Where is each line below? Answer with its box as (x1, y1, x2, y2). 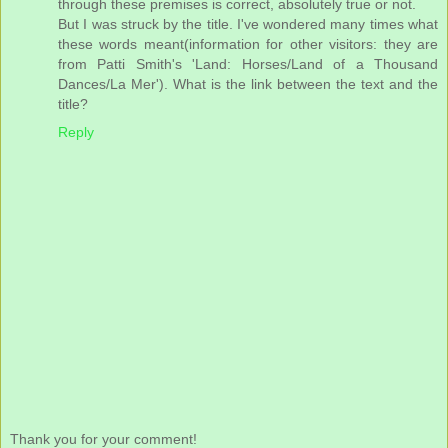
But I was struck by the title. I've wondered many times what (58, 15, 438, 32)
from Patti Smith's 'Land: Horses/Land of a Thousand (58, 55, 438, 72)
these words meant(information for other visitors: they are (58, 35, 438, 52)
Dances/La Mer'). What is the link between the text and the (58, 75, 438, 92)
